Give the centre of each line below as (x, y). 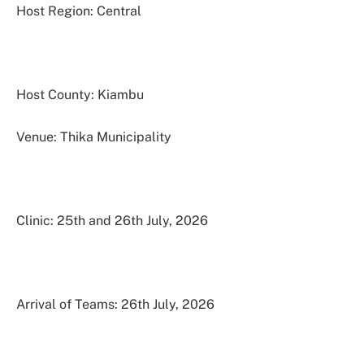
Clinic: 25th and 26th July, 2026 (112, 221)
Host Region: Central (79, 11)
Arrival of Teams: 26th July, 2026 (115, 305)
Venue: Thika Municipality (94, 136)
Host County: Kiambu (80, 95)
